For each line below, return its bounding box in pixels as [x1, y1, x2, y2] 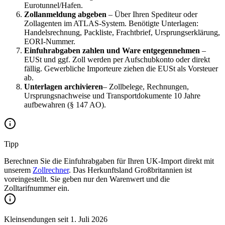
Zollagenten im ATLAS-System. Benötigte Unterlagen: [24, 19, 198, 28]
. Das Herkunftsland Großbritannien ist [69, 166, 192, 175]
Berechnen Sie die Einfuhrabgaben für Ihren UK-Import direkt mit [4, 157, 214, 166]
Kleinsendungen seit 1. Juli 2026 [4, 215, 107, 224]
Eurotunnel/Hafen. [24, 1, 83, 10]
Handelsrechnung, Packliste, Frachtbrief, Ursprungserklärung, [24, 28, 220, 37]
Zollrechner [33, 166, 69, 175]
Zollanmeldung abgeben [24, 10, 106, 19]
